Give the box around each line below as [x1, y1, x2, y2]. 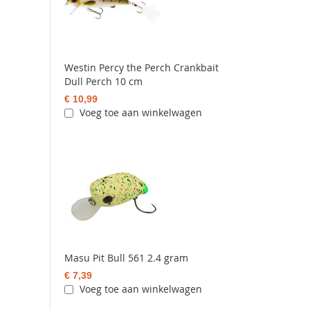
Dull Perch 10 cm [64, 75, 143, 89]
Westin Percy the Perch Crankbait [64, 61, 219, 75]
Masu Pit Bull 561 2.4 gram [64, 251, 189, 265]
